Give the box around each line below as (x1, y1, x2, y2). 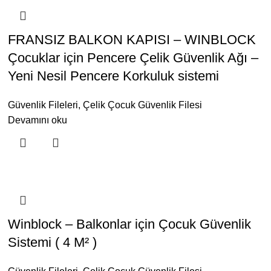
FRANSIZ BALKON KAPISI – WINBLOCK (8, 32, 256, 47)
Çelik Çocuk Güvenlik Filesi (83, 100, 203, 110)
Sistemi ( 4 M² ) (8, 235, 97, 250)
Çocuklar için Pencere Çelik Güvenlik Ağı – (8, 50, 259, 65)
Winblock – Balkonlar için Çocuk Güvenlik (8, 217, 252, 232)
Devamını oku (8, 115, 68, 125)
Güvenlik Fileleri (8, 100, 79, 110)
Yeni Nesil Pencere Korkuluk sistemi (8, 68, 220, 83)
